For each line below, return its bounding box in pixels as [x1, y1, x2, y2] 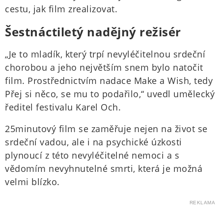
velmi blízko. [5, 176, 60, 188]
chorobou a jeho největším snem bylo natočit [5, 61, 203, 74]
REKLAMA [189, 200, 215, 206]
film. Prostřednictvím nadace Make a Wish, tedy [5, 75, 213, 87]
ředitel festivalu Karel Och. [5, 101, 121, 113]
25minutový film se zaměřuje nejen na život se [5, 123, 208, 135]
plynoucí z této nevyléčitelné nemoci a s [5, 149, 179, 162]
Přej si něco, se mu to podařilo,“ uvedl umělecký [5, 88, 215, 100]
